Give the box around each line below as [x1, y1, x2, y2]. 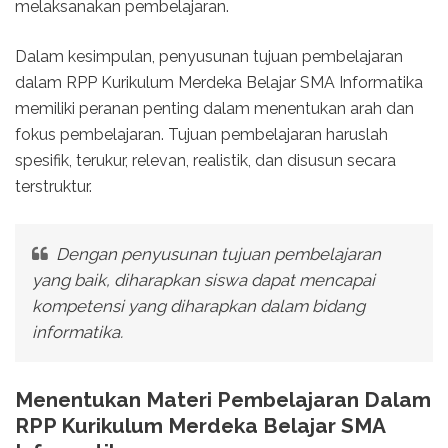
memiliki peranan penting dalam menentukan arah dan [15, 99, 414, 119]
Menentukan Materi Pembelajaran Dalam [15, 387, 431, 413]
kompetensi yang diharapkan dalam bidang [31, 296, 365, 317]
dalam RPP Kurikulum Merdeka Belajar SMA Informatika [15, 73, 423, 93]
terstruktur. [15, 177, 92, 197]
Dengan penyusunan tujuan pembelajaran [51, 244, 381, 265]
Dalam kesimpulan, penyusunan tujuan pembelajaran [15, 47, 403, 67]
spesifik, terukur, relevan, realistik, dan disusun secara [15, 151, 396, 171]
